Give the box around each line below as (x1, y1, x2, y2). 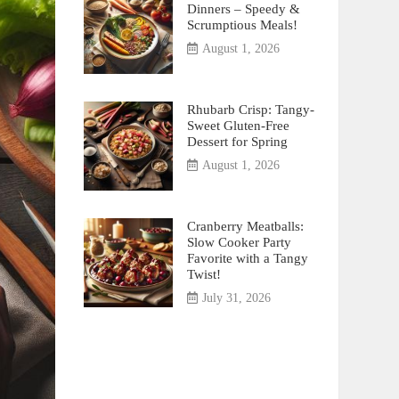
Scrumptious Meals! (186, 17, 297, 32)
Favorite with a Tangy (186, 250, 308, 265)
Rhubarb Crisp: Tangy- (186, 102, 314, 117)
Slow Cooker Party (186, 234, 291, 249)
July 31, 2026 (201, 291, 271, 305)
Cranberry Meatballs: (186, 218, 304, 233)
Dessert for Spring (186, 134, 288, 149)
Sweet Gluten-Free (186, 118, 289, 133)
